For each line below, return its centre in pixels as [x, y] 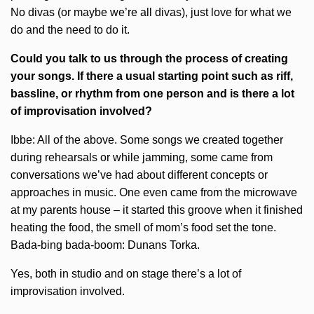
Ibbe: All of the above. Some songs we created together [147, 140]
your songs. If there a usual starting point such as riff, [152, 76]
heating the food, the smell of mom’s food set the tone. [143, 227]
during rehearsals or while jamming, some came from [142, 157]
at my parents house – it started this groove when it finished [157, 210]
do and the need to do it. [70, 30]
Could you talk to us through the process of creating [149, 59]
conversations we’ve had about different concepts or [139, 175]
